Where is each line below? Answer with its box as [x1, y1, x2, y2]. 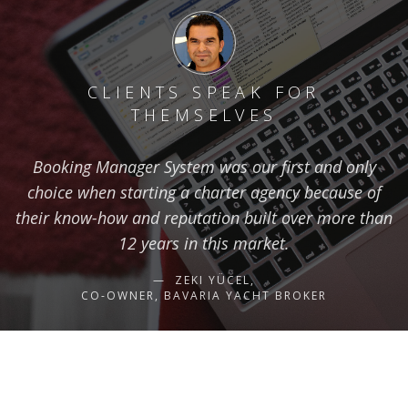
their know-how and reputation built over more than [15, 206, 393, 229]
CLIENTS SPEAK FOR [87, 80, 321, 103]
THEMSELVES [130, 103, 278, 126]
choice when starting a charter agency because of [26, 180, 382, 203]
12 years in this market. [118, 231, 290, 254]
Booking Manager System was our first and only [32, 155, 376, 178]
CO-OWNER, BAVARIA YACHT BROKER [81, 287, 327, 303]
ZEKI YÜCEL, [170, 271, 255, 288]
